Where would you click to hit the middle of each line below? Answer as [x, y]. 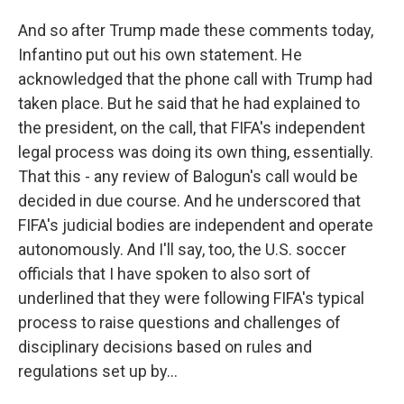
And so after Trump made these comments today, [196, 30]
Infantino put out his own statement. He [160, 55]
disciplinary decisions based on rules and [165, 347]
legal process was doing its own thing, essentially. [196, 152]
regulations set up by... [98, 371]
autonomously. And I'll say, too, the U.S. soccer [182, 249]
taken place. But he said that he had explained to [189, 103]
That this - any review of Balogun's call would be [188, 176]
